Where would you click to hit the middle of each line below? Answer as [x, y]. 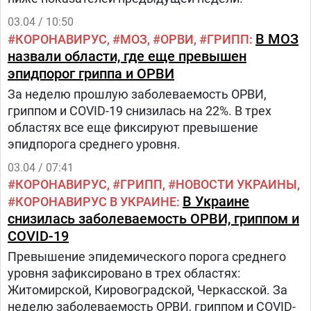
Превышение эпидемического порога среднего [147, 257]
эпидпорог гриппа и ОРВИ [91, 74]
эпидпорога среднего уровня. [94, 144]
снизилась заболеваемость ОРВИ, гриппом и [153, 219]
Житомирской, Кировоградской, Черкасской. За [148, 290]
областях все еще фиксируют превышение [133, 127]
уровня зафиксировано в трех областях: [124, 273]
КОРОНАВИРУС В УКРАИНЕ [96, 202]
